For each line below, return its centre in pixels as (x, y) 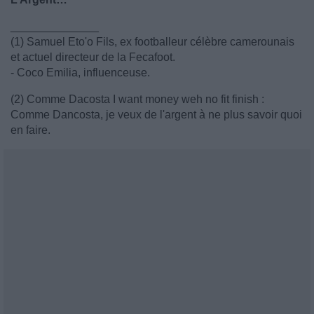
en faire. (30, 130)
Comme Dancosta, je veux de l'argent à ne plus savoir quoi (156, 115)
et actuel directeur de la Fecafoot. (93, 57)
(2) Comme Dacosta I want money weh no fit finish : (137, 99)
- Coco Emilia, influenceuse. (80, 73)
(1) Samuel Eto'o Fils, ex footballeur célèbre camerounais (152, 42)
